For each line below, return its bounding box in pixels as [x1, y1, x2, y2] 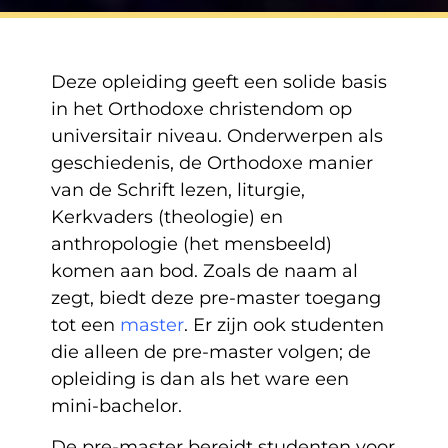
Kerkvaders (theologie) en [50, 205, 283, 228]
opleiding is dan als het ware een [50, 367, 349, 390]
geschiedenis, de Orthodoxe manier [50, 151, 373, 174]
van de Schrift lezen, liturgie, [50, 178, 305, 201]
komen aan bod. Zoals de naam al [50, 259, 358, 282]
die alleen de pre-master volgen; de [50, 340, 371, 363]
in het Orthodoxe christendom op [50, 97, 352, 120]
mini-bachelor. [50, 394, 182, 417]
